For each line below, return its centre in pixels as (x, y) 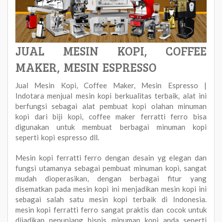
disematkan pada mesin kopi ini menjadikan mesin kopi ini (111, 189)
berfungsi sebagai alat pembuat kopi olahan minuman (111, 106)
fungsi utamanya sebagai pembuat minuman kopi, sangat (111, 168)
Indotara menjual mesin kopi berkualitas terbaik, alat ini (111, 95)
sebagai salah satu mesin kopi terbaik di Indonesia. (111, 199)
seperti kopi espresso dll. (57, 137)
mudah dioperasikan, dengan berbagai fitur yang (111, 178)
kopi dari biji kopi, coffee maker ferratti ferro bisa (111, 116)
